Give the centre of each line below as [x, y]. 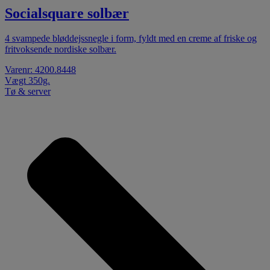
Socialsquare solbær [67, 13]
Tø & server [28, 92]
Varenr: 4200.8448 [40, 70]
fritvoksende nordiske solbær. [61, 49]
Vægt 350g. [27, 81]
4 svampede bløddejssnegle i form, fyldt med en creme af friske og [131, 39]
